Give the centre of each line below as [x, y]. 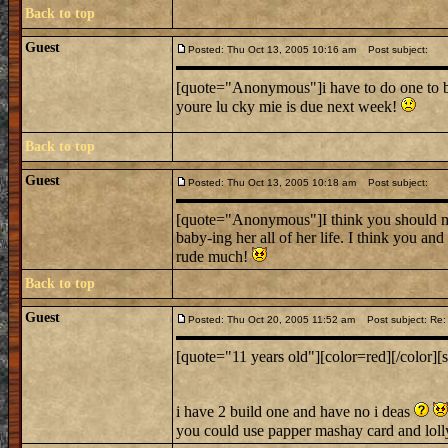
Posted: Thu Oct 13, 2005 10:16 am [272, 49]
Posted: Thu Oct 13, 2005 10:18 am [272, 182]
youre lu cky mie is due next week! [288, 106]
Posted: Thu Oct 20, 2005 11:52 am [271, 319]
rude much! [214, 256]
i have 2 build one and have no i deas [295, 411]
